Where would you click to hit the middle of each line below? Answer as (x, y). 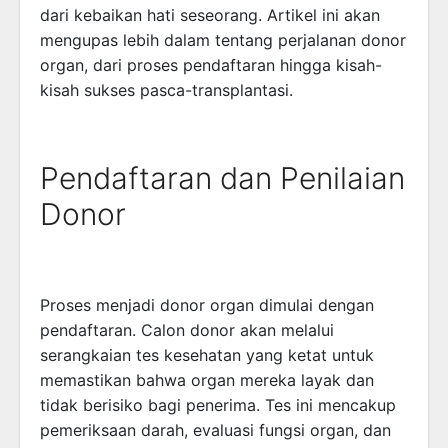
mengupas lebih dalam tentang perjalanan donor (223, 40)
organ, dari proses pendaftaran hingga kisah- (211, 65)
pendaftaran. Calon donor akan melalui (187, 330)
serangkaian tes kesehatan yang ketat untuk (207, 355)
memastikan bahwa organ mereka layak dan (207, 380)
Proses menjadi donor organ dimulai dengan (207, 305)
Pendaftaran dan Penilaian (222, 178)
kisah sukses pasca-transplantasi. (166, 90)
